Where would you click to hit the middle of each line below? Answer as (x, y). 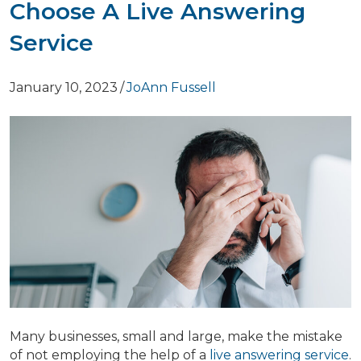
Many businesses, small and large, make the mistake (176, 337)
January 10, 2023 (64, 87)
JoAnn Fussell (171, 87)
